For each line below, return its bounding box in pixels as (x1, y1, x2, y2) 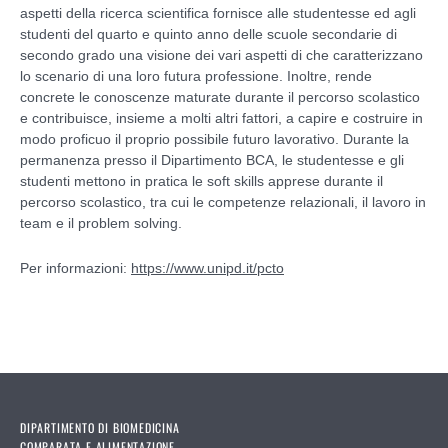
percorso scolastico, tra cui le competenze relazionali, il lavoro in (20, 193, 426, 210)
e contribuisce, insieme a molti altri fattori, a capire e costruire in (20, 109, 423, 126)
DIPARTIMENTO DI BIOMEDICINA (20, 418, 180, 436)
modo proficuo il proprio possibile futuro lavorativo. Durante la (20, 130, 409, 147)
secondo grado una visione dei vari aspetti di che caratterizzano (20, 46, 423, 63)
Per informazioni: (20, 259, 131, 276)
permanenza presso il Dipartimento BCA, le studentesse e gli (20, 151, 404, 168)
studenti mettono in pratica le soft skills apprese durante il (20, 172, 383, 189)
